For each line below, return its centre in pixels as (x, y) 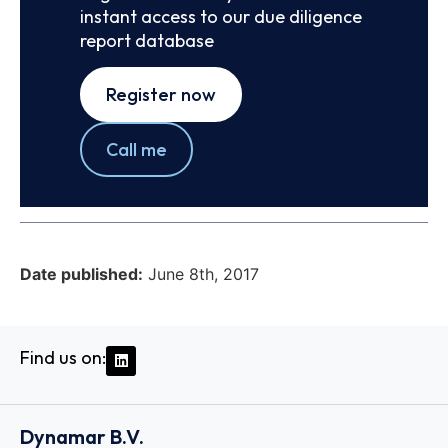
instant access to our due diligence (221, 16)
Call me (136, 150)
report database (147, 40)
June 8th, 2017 (203, 273)
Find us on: (63, 357)
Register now (161, 95)
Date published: (81, 273)
